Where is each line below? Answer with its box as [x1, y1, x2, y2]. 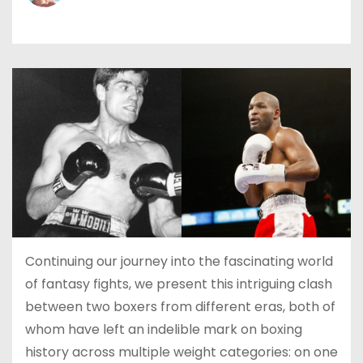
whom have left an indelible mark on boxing [25, 319, 302, 339]
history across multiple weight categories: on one [25, 342, 338, 361]
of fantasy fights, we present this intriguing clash [25, 274, 332, 293]
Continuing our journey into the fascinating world [25, 251, 333, 271]
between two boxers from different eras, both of [25, 297, 335, 316]
